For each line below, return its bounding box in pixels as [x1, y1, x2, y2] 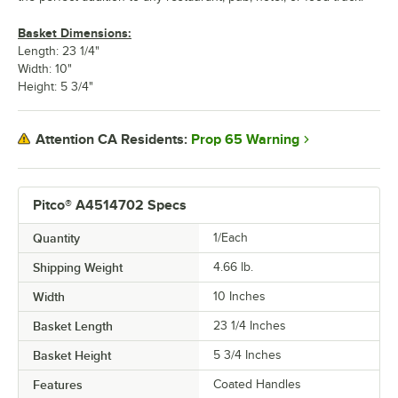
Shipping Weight [33, 259, 123, 275]
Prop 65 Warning [191, 131, 299, 147]
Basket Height [33, 347, 111, 362]
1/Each [213, 230, 248, 244]
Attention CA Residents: [36, 131, 187, 148]
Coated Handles [213, 377, 301, 391]
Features [33, 377, 83, 392]
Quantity [33, 230, 80, 245]
